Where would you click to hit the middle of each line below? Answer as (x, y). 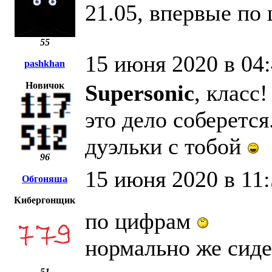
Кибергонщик (45, 200)
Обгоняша (45, 179)
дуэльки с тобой (166, 147)
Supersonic (140, 93)
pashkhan (45, 64)
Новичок (45, 86)
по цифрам (141, 221)
